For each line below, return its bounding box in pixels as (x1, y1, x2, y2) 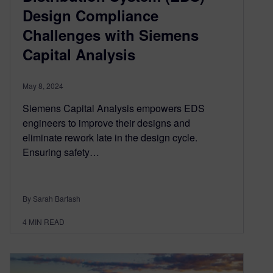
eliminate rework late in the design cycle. (23, 130, 197, 145)
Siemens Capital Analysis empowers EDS (23, 101, 205, 116)
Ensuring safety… (23, 145, 99, 160)
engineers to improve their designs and (23, 116, 190, 130)
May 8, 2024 (23, 80, 63, 91)
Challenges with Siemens (23, 24, 199, 46)
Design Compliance (23, 5, 158, 26)
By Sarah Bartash (23, 193, 80, 204)
